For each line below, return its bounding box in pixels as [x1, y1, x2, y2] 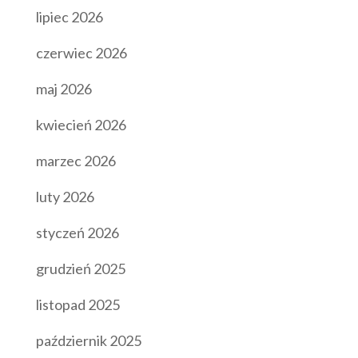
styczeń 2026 [35, 223, 119, 241]
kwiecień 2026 [35, 115, 126, 133]
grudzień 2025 [35, 259, 125, 277]
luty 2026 [35, 187, 94, 205]
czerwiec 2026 [35, 43, 127, 62]
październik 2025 [35, 331, 141, 349]
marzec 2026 [35, 151, 116, 169]
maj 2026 [35, 79, 92, 97]
